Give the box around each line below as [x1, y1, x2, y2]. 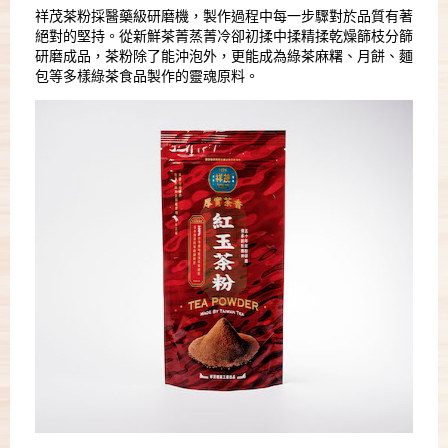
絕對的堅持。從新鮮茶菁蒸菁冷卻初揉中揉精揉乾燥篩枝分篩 [35, 29, 413, 45]
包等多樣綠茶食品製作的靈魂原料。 [35, 69, 259, 85]
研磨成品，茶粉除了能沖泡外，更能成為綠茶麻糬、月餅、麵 [35, 49, 413, 65]
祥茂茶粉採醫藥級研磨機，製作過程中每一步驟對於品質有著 [35, 9, 413, 25]
